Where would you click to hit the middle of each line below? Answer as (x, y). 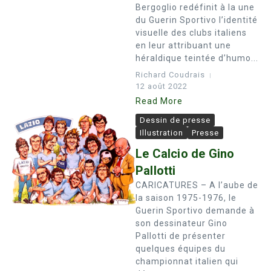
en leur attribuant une (183, 45)
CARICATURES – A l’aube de (197, 185)
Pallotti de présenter (181, 236)
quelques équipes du (181, 249)
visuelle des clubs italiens (191, 33)
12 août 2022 (162, 86)
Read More (159, 101)
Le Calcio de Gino (185, 154)
